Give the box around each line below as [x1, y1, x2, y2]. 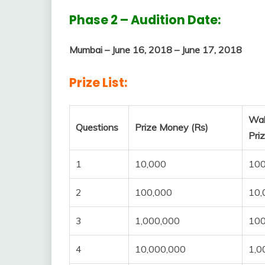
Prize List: [69, 74, 127, 92]
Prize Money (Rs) [135, 121, 208, 134]
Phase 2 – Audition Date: [69, 11, 221, 28]
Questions [76, 121, 118, 134]
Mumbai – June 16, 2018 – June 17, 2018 [69, 44, 242, 56]
